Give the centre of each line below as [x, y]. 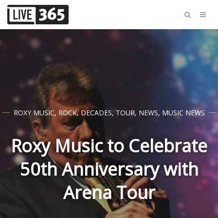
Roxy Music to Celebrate [109, 146]
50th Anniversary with [109, 169]
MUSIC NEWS [183, 113]
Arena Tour [109, 192]
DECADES [96, 113]
